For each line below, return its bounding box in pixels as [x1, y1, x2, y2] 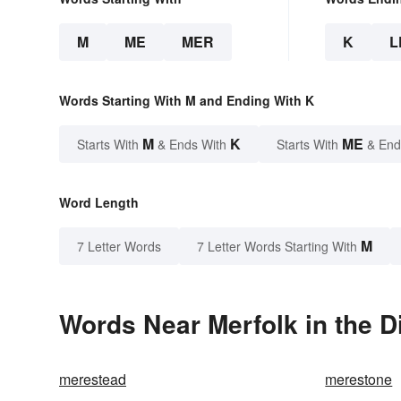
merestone [325, 369, 393, 390]
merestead [59, 369, 126, 390]
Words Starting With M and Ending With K [59, 91, 314, 110]
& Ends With [154, 135, 230, 154]
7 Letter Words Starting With [197, 237, 357, 256]
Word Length [59, 193, 139, 212]
